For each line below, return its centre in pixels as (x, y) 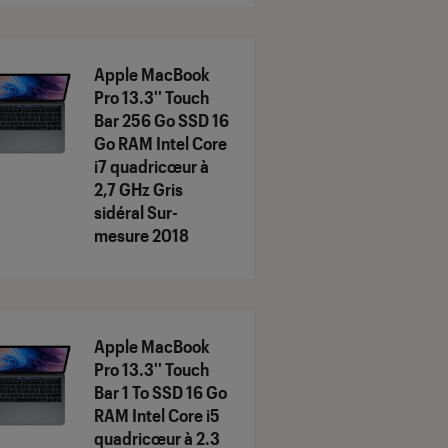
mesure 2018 (141, 235)
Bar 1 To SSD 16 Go (160, 392)
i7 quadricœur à (151, 166)
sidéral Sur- (136, 212)
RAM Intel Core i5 (157, 415)
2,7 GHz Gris (138, 189)
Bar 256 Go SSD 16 (161, 120)
